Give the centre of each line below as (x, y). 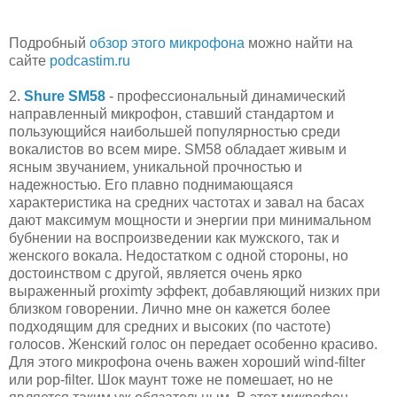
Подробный (49, 43)
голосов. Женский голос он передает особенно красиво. (193, 345)
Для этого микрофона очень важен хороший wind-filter (187, 362)
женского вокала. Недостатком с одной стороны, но (179, 256)
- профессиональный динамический (226, 97)
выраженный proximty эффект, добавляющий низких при (195, 292)
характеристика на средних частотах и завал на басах (187, 203)
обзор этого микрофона (167, 43)
